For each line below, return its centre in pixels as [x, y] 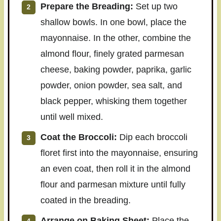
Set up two [155, 7]
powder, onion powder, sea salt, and [111, 86]
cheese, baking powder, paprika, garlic [116, 70]
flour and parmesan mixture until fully [113, 185]
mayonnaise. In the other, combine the [115, 38]
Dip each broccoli [152, 137]
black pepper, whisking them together [113, 101]
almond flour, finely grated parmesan [112, 54]
